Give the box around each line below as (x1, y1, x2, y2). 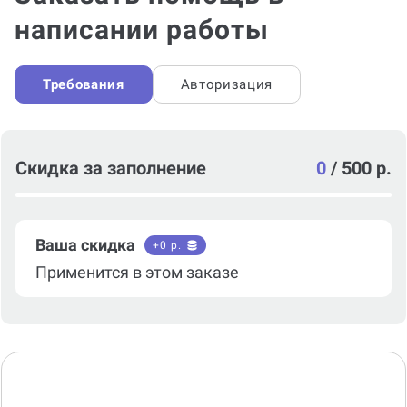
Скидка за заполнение (15, 135, 206, 157)
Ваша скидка (35, 213, 135, 233)
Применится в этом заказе (35, 241, 239, 260)
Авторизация (180, 55, 273, 71)
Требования (43, 55, 124, 71)
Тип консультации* (15, 386, 159, 405)
